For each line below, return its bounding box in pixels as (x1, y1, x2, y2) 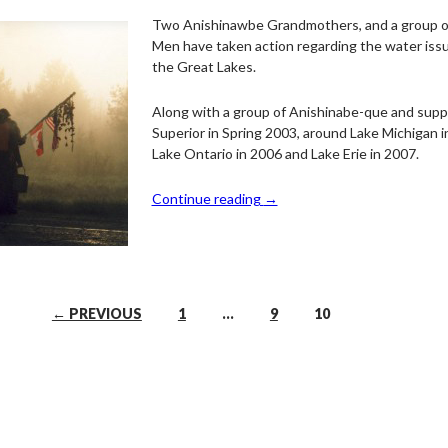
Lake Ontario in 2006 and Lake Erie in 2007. (151, 145, 419, 162)
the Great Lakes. (151, 58, 256, 75)
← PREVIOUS (51, 305, 142, 322)
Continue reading (151, 190, 264, 207)
